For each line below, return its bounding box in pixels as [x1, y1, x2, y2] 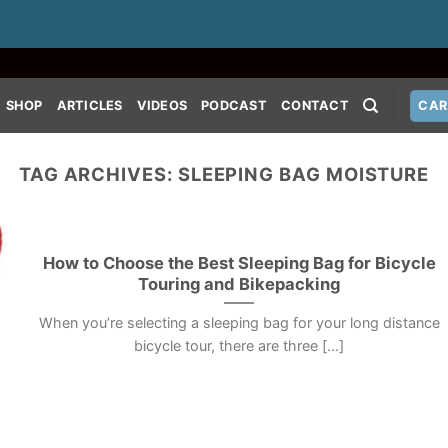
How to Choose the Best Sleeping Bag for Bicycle [42, 252, 436, 273]
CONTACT [281, 97, 349, 113]
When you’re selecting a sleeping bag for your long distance [38, 314, 440, 332]
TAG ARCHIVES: [18, 163, 178, 185]
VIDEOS [136, 97, 188, 113]
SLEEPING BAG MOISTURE [177, 163, 430, 185]
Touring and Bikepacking [138, 273, 341, 294]
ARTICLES [56, 97, 123, 113]
